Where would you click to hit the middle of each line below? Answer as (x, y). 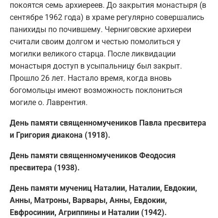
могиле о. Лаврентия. (49, 103)
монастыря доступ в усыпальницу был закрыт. (96, 66)
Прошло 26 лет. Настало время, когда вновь (91, 78)
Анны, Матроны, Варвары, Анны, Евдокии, (88, 200)
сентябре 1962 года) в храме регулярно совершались (107, 18)
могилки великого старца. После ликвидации (93, 54)
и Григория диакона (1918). (60, 135)
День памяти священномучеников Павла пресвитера (108, 123)
